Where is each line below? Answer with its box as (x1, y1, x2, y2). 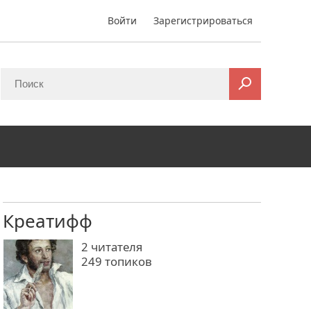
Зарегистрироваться (153, 14, 253, 27)
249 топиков (81, 253, 152, 269)
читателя (88, 239, 142, 255)
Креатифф (3, 208, 92, 233)
